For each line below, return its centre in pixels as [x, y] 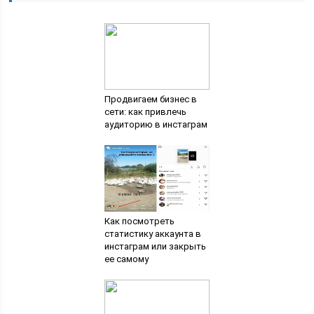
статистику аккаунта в [152, 234]
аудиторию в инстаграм [156, 124]
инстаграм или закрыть [155, 246]
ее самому [126, 259]
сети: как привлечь [145, 112]
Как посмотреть [139, 221]
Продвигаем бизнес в [150, 99]
